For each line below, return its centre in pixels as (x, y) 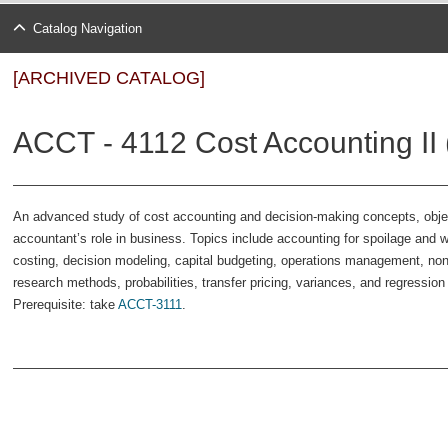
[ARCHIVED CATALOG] (109, 78)
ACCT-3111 (150, 304)
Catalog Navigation (87, 28)
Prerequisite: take (65, 304)
